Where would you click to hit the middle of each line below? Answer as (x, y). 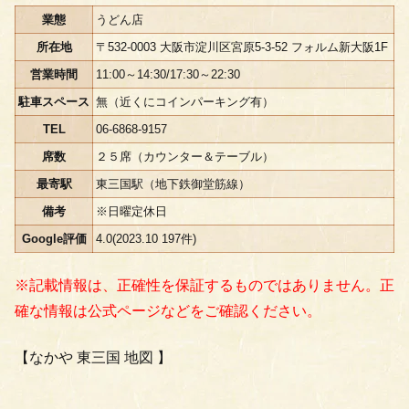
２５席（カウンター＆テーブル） (185, 157)
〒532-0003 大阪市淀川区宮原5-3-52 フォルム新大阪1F (242, 47)
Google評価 (54, 239)
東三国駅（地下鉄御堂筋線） (173, 184)
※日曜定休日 (131, 211)
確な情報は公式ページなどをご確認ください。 (168, 311)
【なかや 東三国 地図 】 (93, 357)
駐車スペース (54, 102)
